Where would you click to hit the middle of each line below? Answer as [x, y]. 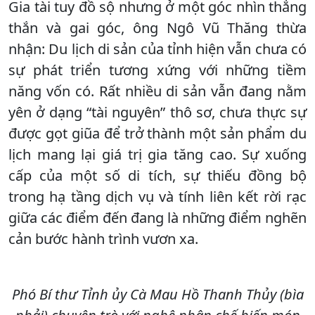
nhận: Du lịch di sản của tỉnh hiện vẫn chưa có [157, 49]
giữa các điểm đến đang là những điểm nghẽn [157, 217]
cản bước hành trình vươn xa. [103, 238]
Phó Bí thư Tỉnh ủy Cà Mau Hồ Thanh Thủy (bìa [157, 294]
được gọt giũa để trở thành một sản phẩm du [157, 133]
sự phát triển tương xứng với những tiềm [157, 70]
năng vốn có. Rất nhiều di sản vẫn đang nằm [157, 91]
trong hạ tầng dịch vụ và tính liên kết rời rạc [157, 196]
